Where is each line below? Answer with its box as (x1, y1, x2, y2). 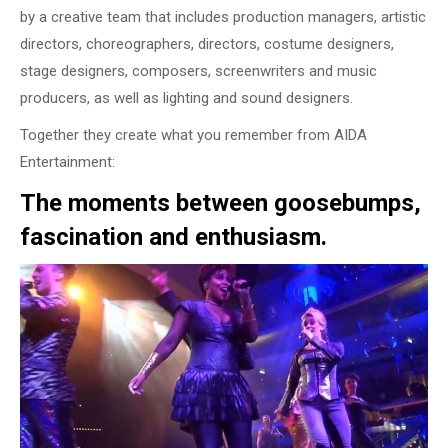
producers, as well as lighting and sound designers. (20, 89, 353, 108)
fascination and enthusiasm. (20, 223, 327, 252)
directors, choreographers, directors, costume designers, (20, 35, 394, 54)
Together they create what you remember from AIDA (20, 126, 367, 145)
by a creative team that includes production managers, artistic (20, 8, 426, 27)
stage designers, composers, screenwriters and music (20, 62, 377, 81)
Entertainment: (20, 153, 115, 172)
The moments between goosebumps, (20, 189, 421, 218)
